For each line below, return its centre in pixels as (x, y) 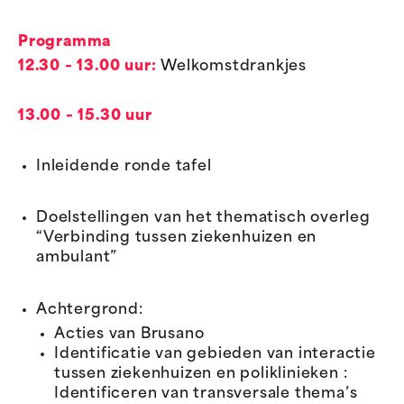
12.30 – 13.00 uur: (87, 67)
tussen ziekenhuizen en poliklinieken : (201, 374)
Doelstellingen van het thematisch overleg (203, 219)
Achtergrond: (90, 310)
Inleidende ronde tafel (124, 166)
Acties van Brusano (129, 334)
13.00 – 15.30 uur (85, 117)
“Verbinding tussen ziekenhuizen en (177, 239)
